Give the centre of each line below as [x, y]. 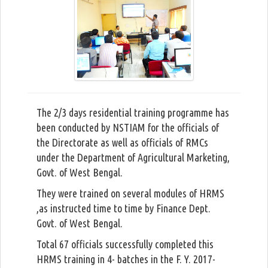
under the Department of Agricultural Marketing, [133, 157]
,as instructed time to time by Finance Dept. [124, 208]
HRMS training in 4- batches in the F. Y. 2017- [126, 259]
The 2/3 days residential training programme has [133, 112]
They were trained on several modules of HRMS [130, 193]
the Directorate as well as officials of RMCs [122, 142]
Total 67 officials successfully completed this [125, 244]
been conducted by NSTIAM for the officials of [128, 127]
